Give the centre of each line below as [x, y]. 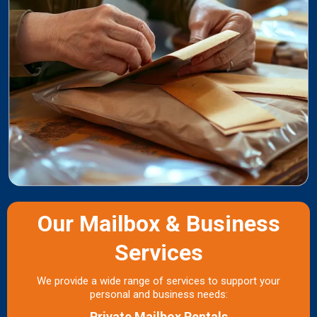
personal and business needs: [158, 294]
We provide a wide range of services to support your [158, 281]
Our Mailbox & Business [158, 223]
